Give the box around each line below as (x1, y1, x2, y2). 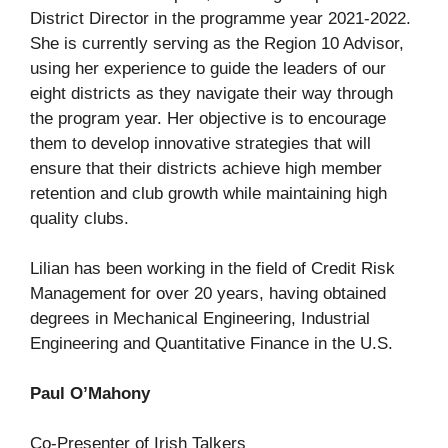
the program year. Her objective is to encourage (30, 109, 386, 129)
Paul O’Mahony (30, 384, 150, 404)
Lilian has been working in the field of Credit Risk (30, 259, 395, 279)
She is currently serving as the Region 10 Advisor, (30, 34, 404, 54)
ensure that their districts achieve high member (30, 159, 382, 179)
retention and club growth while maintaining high (30, 184, 387, 204)
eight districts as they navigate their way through (30, 84, 393, 104)
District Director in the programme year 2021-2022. (30, 9, 411, 29)
